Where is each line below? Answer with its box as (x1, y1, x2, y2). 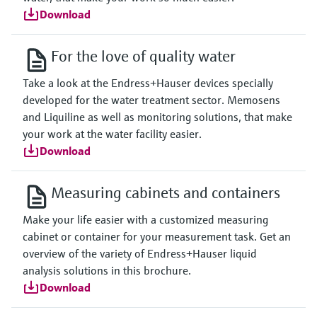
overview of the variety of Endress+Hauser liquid (23, 246, 257, 260)
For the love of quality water (51, 47, 236, 66)
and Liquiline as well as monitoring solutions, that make (23, 110, 292, 124)
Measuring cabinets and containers (51, 183, 280, 202)
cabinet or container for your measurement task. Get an (23, 229, 291, 243)
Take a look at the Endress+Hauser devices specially (23, 76, 273, 90)
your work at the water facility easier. (23, 127, 202, 141)
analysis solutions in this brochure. (23, 263, 191, 277)
